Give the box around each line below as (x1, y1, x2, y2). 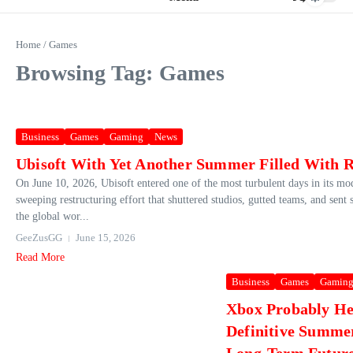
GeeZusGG (16, 232, 62, 243)
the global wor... (16, 210, 89, 222)
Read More (16, 251, 65, 263)
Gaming (110, 131, 143, 143)
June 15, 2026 (76, 232, 136, 243)
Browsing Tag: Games (16, 61, 225, 85)
